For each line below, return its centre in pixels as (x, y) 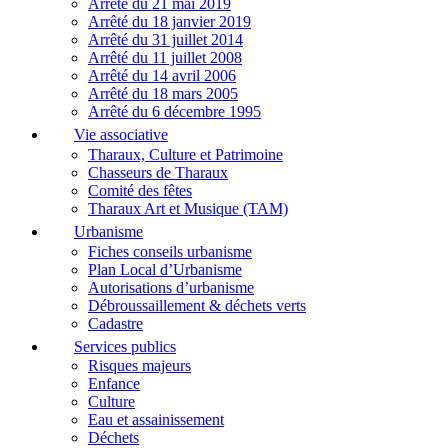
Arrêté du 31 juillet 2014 (165, 40)
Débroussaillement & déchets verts (197, 305)
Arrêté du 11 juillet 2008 (165, 58)
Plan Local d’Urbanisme (165, 269)
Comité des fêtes (140, 191)
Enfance (114, 384)
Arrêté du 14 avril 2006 (162, 76)
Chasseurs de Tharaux (158, 173)
